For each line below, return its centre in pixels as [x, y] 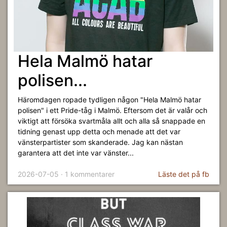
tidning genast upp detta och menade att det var [99, 131]
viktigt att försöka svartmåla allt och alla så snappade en [111, 121]
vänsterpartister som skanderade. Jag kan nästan [100, 142]
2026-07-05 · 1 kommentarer [66, 174]
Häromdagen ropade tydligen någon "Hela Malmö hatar [109, 100]
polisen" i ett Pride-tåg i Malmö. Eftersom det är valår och [112, 110]
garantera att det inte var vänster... [76, 153]
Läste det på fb [184, 174]
